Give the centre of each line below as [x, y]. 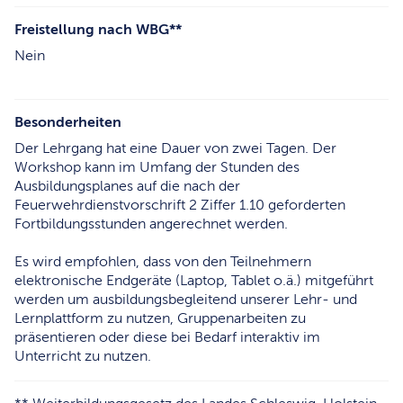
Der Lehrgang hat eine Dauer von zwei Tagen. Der [175, 148]
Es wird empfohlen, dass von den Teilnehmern [163, 261]
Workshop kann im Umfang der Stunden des [157, 167]
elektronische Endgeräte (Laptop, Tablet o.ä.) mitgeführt [194, 280]
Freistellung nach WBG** [98, 29]
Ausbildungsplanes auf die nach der [127, 186]
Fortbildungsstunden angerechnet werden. [151, 224]
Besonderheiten [68, 122]
